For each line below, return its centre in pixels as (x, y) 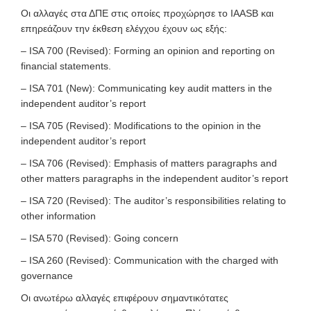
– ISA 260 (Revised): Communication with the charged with (150, 260)
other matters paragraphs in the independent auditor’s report (154, 178)
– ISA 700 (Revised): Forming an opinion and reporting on (148, 51)
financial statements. (66, 66)
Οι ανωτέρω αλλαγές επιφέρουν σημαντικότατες (125, 298)
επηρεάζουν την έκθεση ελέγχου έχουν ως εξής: (124, 28)
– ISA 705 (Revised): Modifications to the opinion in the (141, 126)
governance (47, 276)
